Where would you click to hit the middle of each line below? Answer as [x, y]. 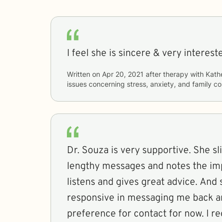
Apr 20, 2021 [123, 74]
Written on [84, 74]
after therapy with [175, 74]
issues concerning [97, 84]
